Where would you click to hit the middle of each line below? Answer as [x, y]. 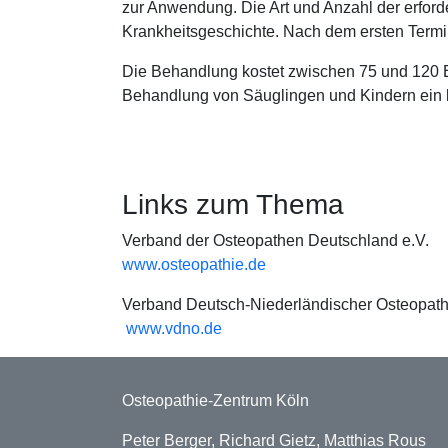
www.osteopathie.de [194, 264]
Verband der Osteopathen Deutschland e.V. [275, 240]
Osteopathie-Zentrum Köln [215, 400]
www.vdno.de [174, 328]
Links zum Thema [233, 204]
